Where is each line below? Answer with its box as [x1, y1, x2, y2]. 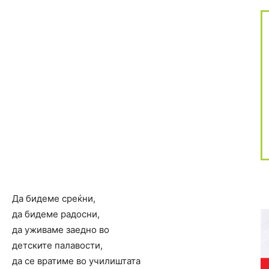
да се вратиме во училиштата [12, 255, 141, 267]
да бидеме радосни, [12, 208, 100, 220]
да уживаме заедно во [12, 224, 109, 235]
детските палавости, [12, 240, 103, 251]
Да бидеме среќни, [12, 193, 95, 204]
